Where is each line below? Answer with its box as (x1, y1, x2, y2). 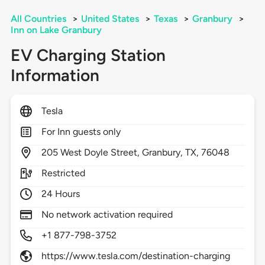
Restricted (41, 167, 86, 179)
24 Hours (41, 188, 80, 200)
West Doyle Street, (60, 147, 143, 159)
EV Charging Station (10, 45, 166, 66)
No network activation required (41, 209, 173, 221)
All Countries (10, 13, 66, 25)
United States (80, 13, 139, 25)
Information (10, 65, 99, 86)
